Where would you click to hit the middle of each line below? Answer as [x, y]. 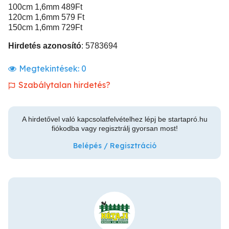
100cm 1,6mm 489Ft [45, 7]
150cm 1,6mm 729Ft [45, 27]
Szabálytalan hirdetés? [64, 85]
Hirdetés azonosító [45, 46]
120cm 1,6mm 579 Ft [46, 17]
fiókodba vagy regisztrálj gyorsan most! [114, 128]
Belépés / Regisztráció [114, 146]
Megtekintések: [50, 68]
